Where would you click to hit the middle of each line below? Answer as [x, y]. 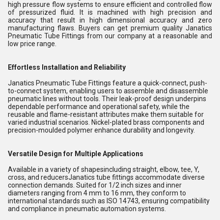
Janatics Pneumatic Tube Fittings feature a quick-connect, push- [108, 83]
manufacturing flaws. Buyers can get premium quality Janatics [110, 28]
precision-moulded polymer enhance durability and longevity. [101, 130]
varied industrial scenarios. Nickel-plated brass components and [106, 122]
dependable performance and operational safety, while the [99, 107]
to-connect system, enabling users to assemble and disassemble [108, 91]
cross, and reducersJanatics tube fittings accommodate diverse [106, 177]
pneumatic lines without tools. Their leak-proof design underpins [107, 99]
